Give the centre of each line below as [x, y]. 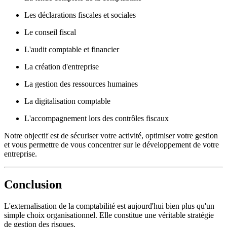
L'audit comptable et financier [72, 49]
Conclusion [33, 184]
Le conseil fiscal [50, 32]
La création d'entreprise [62, 66]
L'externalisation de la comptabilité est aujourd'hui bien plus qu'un [109, 206]
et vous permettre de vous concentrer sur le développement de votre [111, 144]
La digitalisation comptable [67, 101]
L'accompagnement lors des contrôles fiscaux [97, 118]
